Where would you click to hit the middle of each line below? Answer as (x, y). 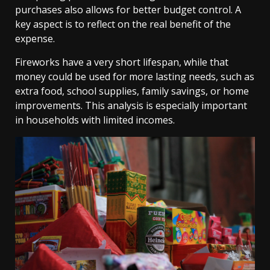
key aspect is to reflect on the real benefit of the (123, 24)
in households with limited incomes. (95, 120)
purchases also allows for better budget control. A (128, 10)
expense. (35, 39)
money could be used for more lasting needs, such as (135, 77)
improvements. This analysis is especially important (131, 106)
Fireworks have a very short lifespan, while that (122, 62)
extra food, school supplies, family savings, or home (132, 91)
